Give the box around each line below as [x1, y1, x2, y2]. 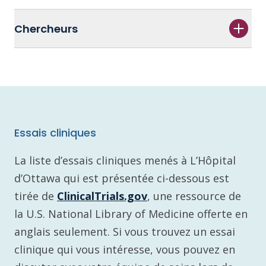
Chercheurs [14, 21, 78, 36]
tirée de [14, 189, 57, 203]
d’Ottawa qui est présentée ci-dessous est [14, 171, 229, 185]
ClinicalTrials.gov [57, 189, 147, 203]
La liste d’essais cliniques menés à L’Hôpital [14, 153, 236, 167]
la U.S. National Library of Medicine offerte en [14, 207, 248, 221]
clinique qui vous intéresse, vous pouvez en [14, 242, 235, 256]
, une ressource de [147, 189, 241, 203]
